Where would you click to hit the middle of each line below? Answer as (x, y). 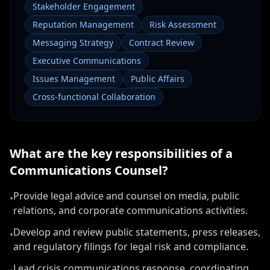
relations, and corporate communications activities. (130, 210)
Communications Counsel (86, 170)
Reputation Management (83, 24)
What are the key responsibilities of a (121, 153)
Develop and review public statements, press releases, (137, 232)
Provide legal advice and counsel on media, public (126, 196)
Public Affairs (158, 79)
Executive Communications (87, 61)
